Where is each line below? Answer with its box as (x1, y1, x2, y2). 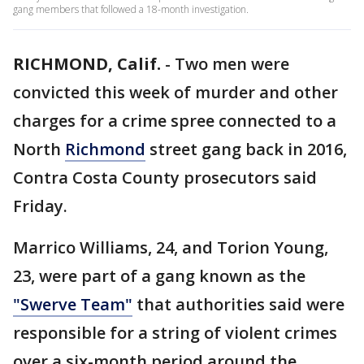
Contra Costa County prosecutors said (13, 167, 317, 188)
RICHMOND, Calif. (13, 53, 161, 75)
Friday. (13, 195, 67, 217)
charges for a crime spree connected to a (13, 110, 336, 132)
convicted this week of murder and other (13, 81, 338, 103)
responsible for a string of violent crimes (13, 322, 337, 344)
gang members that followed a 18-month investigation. (13, 2, 249, 16)
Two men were (175, 53, 289, 75)
